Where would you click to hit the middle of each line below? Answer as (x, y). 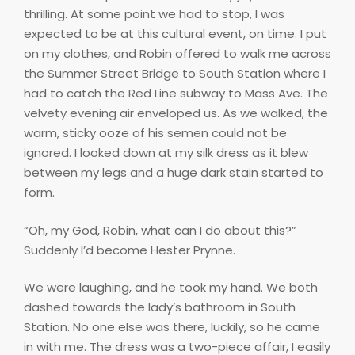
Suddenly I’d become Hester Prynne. (130, 250)
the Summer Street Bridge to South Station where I (175, 74)
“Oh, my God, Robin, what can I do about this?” (160, 230)
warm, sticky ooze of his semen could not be (155, 133)
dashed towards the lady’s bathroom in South (160, 307)
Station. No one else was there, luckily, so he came (172, 327)
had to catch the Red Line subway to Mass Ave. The (176, 94)
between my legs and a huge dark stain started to (174, 173)
